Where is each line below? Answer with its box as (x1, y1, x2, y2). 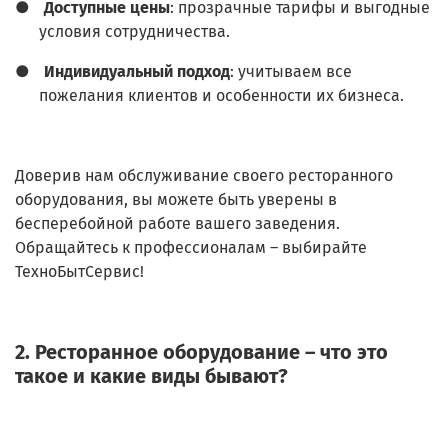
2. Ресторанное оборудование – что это (15, 340, 388, 365)
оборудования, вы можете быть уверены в (15, 190, 337, 210)
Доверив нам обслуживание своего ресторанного (15, 166, 393, 186)
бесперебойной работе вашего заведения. (15, 214, 340, 234)
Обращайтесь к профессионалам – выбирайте (15, 238, 367, 258)
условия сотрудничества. (39, 22, 230, 42)
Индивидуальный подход (44, 62, 230, 82)
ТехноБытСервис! (15, 262, 144, 282)
